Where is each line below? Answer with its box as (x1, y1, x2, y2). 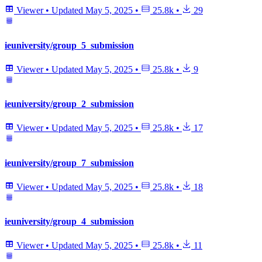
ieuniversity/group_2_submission (5, 99, 134, 109)
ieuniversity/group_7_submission (5, 157, 134, 168)
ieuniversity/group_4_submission (5, 216, 134, 227)
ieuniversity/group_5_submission (5, 40, 134, 50)
